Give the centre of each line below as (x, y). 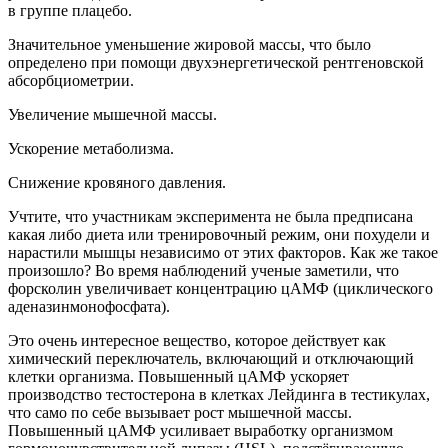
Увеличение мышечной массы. (112, 114)
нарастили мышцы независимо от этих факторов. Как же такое (223, 252)
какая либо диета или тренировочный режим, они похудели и (219, 234)
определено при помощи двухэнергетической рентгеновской (216, 62)
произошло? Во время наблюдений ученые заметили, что (203, 270)
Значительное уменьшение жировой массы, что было (189, 44)
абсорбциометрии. (71, 80)
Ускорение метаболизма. (91, 148)
